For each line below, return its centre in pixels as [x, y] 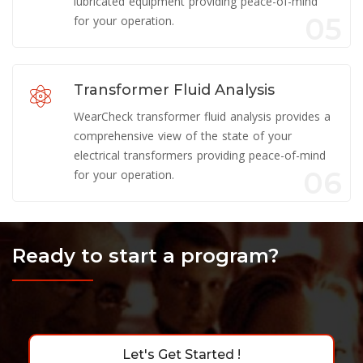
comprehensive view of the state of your [183, 135]
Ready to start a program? [145, 255]
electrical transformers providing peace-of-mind [200, 155]
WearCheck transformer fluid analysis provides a [202, 116]
